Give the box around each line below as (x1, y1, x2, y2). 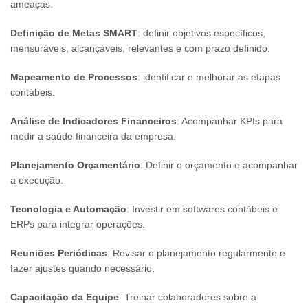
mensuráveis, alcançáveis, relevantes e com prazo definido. (10, 43, 270, 54)
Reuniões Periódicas (10, 247, 107, 259)
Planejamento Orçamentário (10, 159, 140, 171)
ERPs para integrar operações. (10, 219, 145, 230)
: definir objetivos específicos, (137, 27, 265, 39)
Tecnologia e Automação (10, 203, 126, 215)
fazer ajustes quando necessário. (10, 263, 155, 274)
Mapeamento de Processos (10, 71, 137, 83)
